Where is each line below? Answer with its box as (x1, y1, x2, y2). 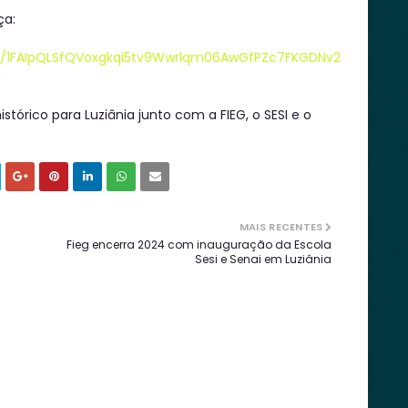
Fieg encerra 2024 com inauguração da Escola (66, 237, 331, 252)
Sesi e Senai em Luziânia (195, 251, 331, 267)
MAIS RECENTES (239, 219, 323, 234)
